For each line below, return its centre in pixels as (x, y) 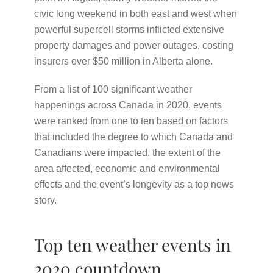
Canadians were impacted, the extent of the (127, 152)
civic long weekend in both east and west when (136, 13)
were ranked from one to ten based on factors (131, 121)
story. (45, 200)
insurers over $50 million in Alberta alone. (123, 61)
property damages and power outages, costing (134, 45)
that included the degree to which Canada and (133, 136)
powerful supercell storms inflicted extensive (129, 29)
